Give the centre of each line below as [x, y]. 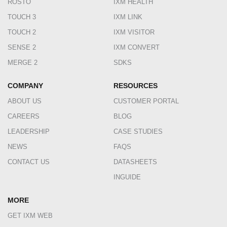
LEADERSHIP [29, 131]
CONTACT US [29, 162]
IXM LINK [128, 17]
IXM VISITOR [134, 32]
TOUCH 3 [22, 17]
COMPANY [25, 86]
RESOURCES [136, 86]
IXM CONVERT [137, 47]
